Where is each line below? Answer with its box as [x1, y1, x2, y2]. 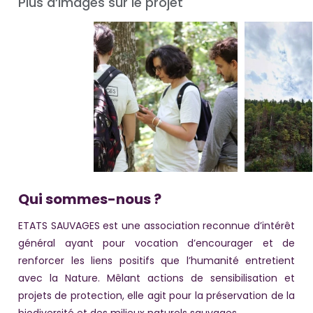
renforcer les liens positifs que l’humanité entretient [18, 254, 295, 268]
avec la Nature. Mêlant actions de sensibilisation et [18, 271, 295, 286]
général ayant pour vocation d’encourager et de [18, 236, 295, 251]
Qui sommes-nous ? [18, 189, 161, 210]
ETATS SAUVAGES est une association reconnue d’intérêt [18, 219, 295, 233]
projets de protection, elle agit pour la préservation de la [18, 289, 295, 303]
